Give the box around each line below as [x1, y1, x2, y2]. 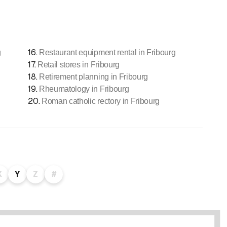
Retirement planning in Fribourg [39, 72, 148, 81]
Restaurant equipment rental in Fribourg [39, 48, 176, 57]
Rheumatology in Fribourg [39, 84, 129, 93]
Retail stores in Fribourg [37, 60, 120, 69]
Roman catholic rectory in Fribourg [41, 96, 160, 105]
